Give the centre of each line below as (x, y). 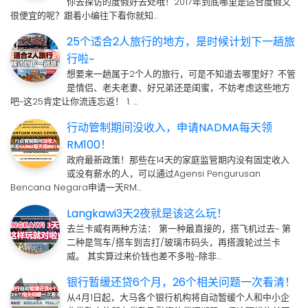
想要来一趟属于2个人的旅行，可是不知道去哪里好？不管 (181, 74)
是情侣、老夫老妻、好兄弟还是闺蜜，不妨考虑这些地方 (178, 88)
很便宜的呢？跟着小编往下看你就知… (84, 16)
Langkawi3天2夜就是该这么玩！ (147, 214)
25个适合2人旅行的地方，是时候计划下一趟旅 (181, 42)
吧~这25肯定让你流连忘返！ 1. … (74, 102)
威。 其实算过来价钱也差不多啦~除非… (144, 256)
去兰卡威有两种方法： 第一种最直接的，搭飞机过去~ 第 (179, 229)
